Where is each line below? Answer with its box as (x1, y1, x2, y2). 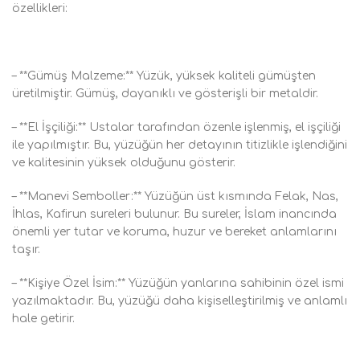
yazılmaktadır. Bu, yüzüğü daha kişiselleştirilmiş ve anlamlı (12, 295, 347, 307)
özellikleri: (12, 2, 67, 14)
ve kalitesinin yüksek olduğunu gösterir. (12, 157, 235, 169)
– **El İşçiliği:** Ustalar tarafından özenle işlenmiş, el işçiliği (12, 121, 341, 133)
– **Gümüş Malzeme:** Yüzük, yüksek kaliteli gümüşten (12, 70, 316, 82)
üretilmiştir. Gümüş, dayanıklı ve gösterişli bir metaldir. (12, 88, 318, 100)
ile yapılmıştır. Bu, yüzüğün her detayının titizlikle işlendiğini (12, 139, 347, 151)
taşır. (12, 243, 40, 256)
